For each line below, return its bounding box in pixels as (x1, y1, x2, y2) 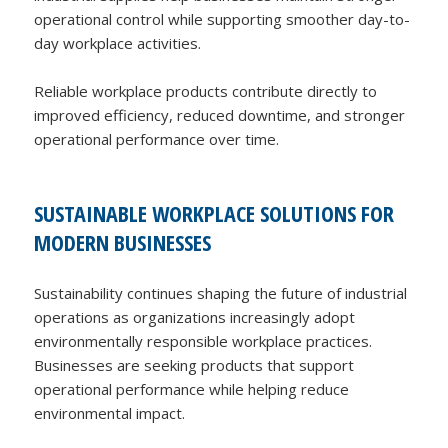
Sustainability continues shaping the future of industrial (34, 283, 408, 304)
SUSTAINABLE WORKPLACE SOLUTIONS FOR (34, 198, 395, 229)
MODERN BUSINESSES (34, 227, 212, 258)
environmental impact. (34, 403, 186, 424)
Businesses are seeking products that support (34, 355, 355, 376)
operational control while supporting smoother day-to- (34, 9, 411, 30)
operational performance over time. (34, 129, 280, 150)
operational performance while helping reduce (34, 379, 350, 400)
